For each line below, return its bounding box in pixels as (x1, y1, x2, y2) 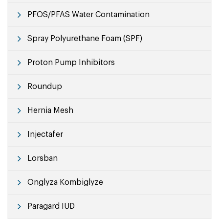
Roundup (27, 83, 62, 90)
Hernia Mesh (27, 107, 73, 114)
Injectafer (27, 131, 63, 138)
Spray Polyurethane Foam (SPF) (27, 35, 142, 43)
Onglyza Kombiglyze (27, 178, 103, 186)
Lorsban (27, 154, 58, 162)
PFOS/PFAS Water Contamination (27, 11, 150, 19)
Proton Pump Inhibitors (27, 59, 115, 66)
